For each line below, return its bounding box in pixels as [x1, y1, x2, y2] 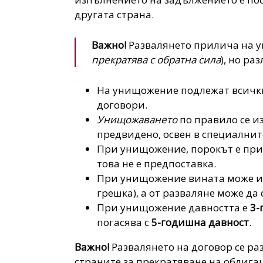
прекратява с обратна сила [92, 53, 221, 67]
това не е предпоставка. [97, 157, 217, 171]
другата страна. [75, 8, 154, 22]
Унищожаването [97, 113, 178, 127]
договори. [97, 98, 148, 112]
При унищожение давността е [97, 201, 251, 215]
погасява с [97, 215, 152, 230]
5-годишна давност [151, 215, 249, 230]
